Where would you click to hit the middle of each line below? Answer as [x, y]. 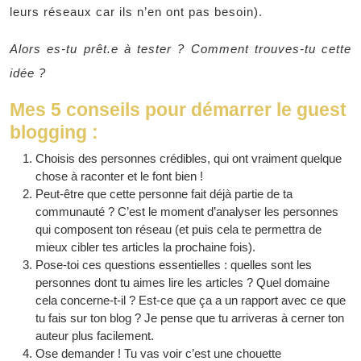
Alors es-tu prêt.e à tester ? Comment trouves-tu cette [180, 49]
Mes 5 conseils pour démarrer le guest [178, 110]
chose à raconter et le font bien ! [119, 176]
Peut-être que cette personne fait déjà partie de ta [164, 194]
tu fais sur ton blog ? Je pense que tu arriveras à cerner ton [190, 318]
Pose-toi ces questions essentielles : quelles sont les [174, 265]
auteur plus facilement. [95, 336]
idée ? [28, 73]
